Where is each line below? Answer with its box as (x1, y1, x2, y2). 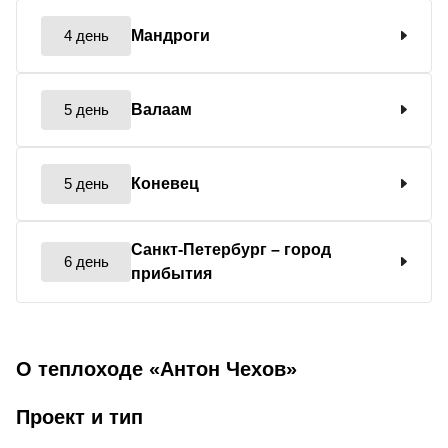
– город (271, 240, 331, 258)
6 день (63, 252, 109, 270)
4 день (63, 26, 109, 44)
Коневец (131, 174, 199, 192)
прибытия (131, 264, 212, 282)
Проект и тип (16, 405, 143, 428)
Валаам (131, 100, 192, 118)
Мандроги (131, 26, 210, 44)
